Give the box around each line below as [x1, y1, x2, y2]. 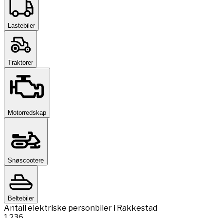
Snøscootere [8, 156, 44, 164]
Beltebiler [8, 194, 34, 202]
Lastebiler [8, 21, 35, 29]
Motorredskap [8, 109, 46, 116]
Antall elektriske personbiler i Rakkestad [4, 203, 157, 213]
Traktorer [8, 58, 33, 66]
